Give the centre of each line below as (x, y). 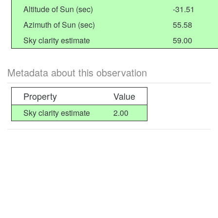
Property (40, 96)
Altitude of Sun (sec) (58, 9)
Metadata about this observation (77, 72)
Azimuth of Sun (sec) (59, 25)
